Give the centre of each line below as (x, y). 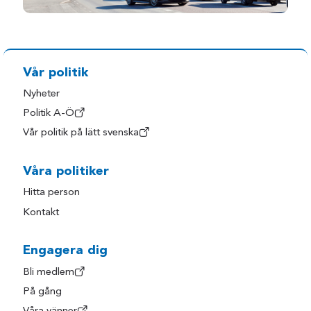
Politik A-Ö (49, 114)
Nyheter (42, 94)
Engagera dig (66, 251)
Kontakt (41, 212)
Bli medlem (49, 272)
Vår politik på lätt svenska (81, 133)
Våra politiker (66, 171)
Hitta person (52, 193)
